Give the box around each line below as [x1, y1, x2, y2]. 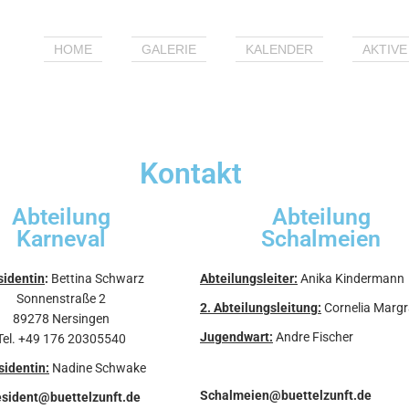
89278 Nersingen [12, 310, 110, 326]
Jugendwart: [200, 329, 273, 344]
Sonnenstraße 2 [16, 290, 106, 306]
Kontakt [140, 156, 242, 191]
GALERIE [142, 42, 196, 57]
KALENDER [246, 42, 313, 57]
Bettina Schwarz [48, 270, 144, 286]
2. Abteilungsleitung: [200, 299, 321, 315]
